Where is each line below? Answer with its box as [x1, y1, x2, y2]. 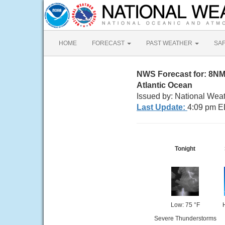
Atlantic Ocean [137, 81, 192, 89]
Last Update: [137, 103, 187, 111]
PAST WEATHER [146, 40, 194, 47]
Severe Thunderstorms [154, 215, 216, 222]
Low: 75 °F [170, 201, 200, 208]
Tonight [175, 145, 195, 152]
